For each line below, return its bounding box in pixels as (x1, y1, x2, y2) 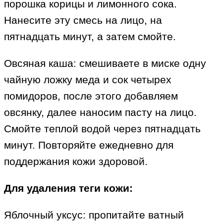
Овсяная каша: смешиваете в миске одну (4, 57, 206, 69)
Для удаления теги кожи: (4, 182, 133, 194)
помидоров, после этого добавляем (4, 90, 178, 102)
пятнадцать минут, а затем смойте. (4, 31, 176, 43)
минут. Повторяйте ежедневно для (4, 139, 173, 151)
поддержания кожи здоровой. (4, 156, 148, 167)
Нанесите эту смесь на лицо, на (4, 14, 162, 26)
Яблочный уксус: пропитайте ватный (4, 209, 184, 221)
